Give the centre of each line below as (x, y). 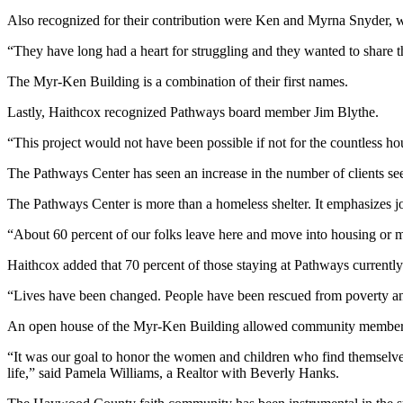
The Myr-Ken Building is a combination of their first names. (178, 81)
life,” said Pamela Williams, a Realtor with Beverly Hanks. (173, 372)
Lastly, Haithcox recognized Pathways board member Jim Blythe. (193, 112)
